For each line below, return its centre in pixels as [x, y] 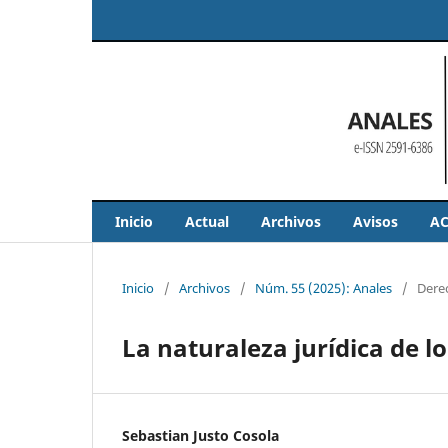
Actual [207, 221]
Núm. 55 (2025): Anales [323, 287]
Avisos [375, 221]
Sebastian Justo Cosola [200, 435]
